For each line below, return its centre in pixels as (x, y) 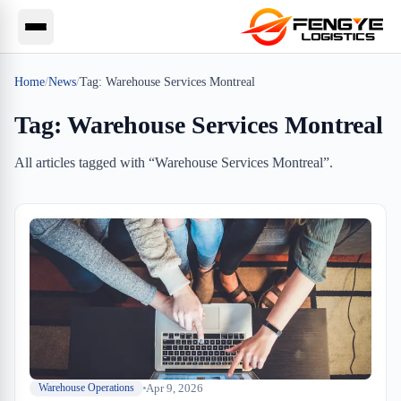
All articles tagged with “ (85, 162)
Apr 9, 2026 (175, 388)
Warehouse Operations (86, 388)
